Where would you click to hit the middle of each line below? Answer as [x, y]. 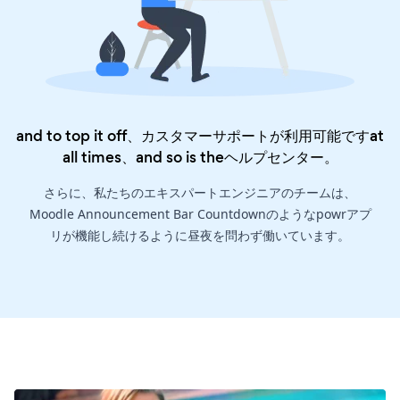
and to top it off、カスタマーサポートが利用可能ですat [200, 135]
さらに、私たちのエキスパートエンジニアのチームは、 [200, 192]
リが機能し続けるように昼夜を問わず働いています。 [200, 235]
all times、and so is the [143, 157]
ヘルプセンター [274, 157]
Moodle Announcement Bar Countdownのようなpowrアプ [200, 213]
